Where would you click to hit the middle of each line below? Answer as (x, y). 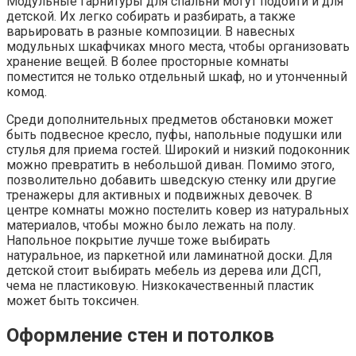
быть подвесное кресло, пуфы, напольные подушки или (174, 135)
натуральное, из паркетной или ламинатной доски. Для (169, 256)
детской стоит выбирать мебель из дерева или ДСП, (164, 271)
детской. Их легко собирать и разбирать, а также (151, 17)
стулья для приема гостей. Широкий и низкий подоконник (178, 150)
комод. (27, 92)
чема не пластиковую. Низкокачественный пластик (160, 286)
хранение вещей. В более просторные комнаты (148, 62)
